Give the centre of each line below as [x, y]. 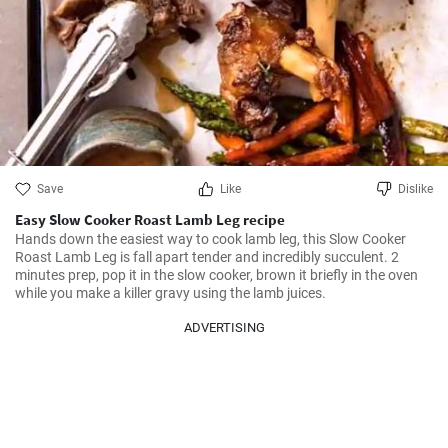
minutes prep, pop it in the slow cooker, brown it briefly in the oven [216, 275]
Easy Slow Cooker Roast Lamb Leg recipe [150, 219]
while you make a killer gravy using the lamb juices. [170, 293]
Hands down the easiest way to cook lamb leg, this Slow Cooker [210, 239]
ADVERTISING [224, 327]
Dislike [415, 189]
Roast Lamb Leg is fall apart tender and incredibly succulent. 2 [207, 257]
